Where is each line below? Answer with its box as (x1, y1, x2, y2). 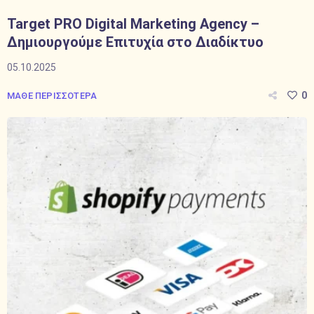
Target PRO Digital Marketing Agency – (7, 15, 259, 32)
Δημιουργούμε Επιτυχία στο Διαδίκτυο (7, 34, 264, 50)
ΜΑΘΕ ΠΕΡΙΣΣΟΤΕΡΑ (7, 90, 97, 101)
